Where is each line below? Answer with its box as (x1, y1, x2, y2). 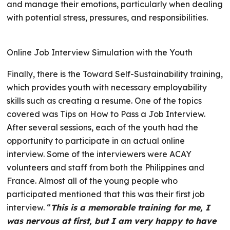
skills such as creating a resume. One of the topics (7, 95, 202, 106)
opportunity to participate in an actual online (7, 136, 185, 146)
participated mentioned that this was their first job (7, 189, 205, 199)
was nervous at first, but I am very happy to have (7, 216, 217, 226)
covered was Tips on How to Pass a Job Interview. (7, 109, 206, 119)
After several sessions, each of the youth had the (7, 122, 199, 132)
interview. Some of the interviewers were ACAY (7, 149, 192, 159)
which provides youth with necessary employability (7, 82, 207, 92)
